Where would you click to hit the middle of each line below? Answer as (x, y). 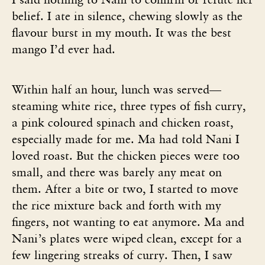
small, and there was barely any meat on (117, 172)
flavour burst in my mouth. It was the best (122, 32)
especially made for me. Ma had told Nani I (126, 139)
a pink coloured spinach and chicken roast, (123, 122)
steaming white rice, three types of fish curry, (129, 106)
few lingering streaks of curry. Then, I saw (122, 255)
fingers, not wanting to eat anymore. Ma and (128, 222)
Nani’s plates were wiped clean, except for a (127, 238)
